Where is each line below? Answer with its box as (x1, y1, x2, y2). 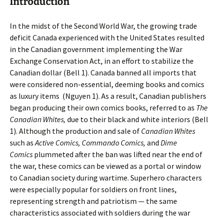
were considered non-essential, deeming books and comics (10, 79, 204, 89)
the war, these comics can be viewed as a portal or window (10, 161, 201, 171)
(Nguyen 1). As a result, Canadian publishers (62, 91, 206, 101)
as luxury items (10, 91, 59, 101)
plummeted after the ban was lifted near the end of (33, 149, 202, 159)
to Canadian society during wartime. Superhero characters (10, 173, 202, 182)
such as (10, 138, 35, 147)
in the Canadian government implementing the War (10, 44, 182, 54)
